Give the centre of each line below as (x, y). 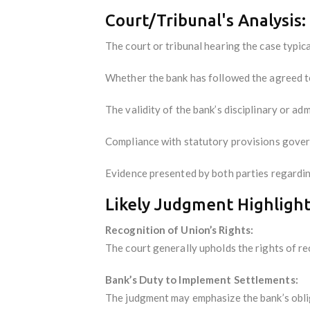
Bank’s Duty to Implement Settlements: (202, 279)
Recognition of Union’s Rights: (179, 229)
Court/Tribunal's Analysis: (206, 20)
